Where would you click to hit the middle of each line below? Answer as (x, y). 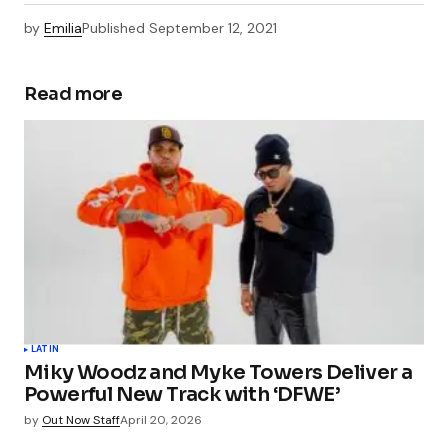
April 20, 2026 (161, 419)
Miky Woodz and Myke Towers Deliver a (218, 372)
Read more (73, 93)
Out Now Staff (81, 419)
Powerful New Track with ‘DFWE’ (182, 394)
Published (113, 28)
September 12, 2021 (213, 28)
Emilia (63, 28)
